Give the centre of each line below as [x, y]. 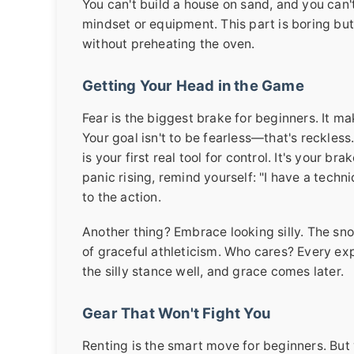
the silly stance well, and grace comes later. [213, 272]
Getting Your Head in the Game [193, 86]
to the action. [122, 197]
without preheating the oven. [169, 44]
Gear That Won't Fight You [176, 313]
